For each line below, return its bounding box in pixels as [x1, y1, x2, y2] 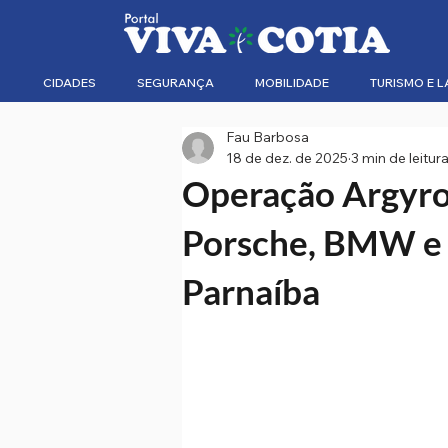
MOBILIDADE [255, 75, 329, 90]
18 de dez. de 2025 [226, 149, 348, 167]
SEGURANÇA [137, 75, 214, 90]
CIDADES [43, 75, 96, 90]
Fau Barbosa [226, 128, 309, 146]
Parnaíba [182, 270, 320, 312]
